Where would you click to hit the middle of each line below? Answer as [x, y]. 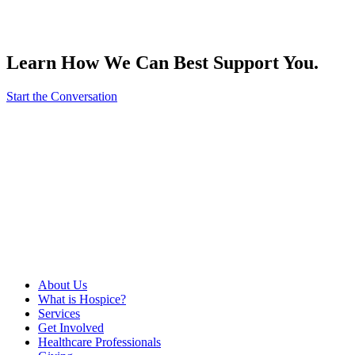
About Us [63, 284]
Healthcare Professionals [99, 342]
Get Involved [71, 327]
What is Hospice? [82, 299]
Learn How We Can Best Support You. [162, 62]
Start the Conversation [62, 96]
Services [59, 313]
